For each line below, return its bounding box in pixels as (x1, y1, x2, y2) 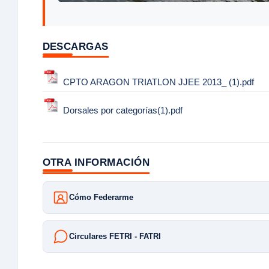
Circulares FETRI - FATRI (68, 231, 161, 241)
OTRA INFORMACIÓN (42, 156, 150, 168)
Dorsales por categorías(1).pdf (62, 105, 183, 116)
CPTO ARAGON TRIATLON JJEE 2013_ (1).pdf (62, 76, 254, 87)
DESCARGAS (42, 40, 109, 52)
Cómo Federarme (68, 193, 133, 202)
